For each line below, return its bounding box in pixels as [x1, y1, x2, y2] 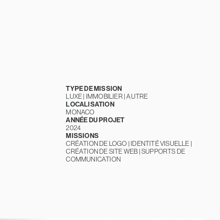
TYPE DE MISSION [66, 84, 122, 93]
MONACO [66, 109, 95, 116]
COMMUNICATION [66, 156, 121, 163]
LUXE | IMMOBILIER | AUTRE [66, 93, 148, 100]
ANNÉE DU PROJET [66, 116, 125, 124]
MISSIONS [66, 132, 99, 140]
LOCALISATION [66, 100, 114, 109]
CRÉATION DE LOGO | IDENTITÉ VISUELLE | [66, 140, 192, 147]
